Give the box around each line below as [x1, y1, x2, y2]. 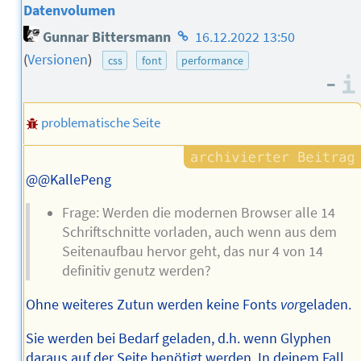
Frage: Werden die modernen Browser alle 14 [61, 204, 335, 222]
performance [181, 53, 244, 68]
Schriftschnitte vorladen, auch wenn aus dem [61, 223, 337, 242]
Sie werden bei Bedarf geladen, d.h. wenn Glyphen [25, 329, 331, 347]
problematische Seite [40, 114, 160, 131]
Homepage [173, 23, 241, 42]
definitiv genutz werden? [61, 262, 211, 280]
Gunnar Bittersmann [39, 28, 172, 47]
